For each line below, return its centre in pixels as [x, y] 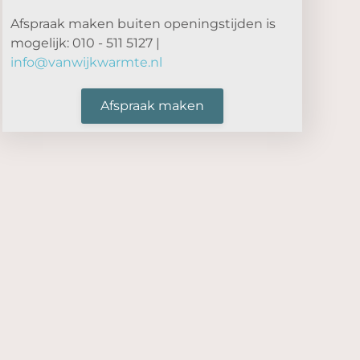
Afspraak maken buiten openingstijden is [143, 23]
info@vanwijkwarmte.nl [86, 62]
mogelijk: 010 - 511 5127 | [85, 43]
